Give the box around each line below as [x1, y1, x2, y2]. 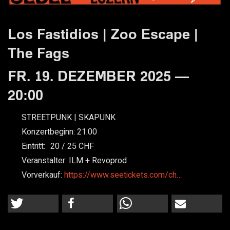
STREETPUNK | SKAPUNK [21, 111, 116, 124]
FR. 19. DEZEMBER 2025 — [8, 67, 189, 84]
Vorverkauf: [21, 168, 64, 181]
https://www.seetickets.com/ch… [64, 168, 182, 181]
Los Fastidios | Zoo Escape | [8, 25, 198, 42]
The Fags [8, 44, 69, 61]
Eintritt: [21, 140, 45, 152]
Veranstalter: [21, 154, 69, 167]
